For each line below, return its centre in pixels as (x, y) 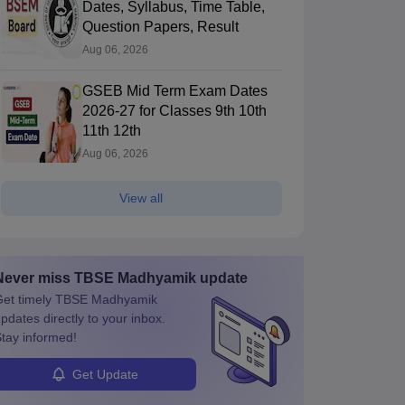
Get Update (105, 374)
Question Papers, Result (160, 27)
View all (141, 198)
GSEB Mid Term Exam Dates (174, 91)
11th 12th (111, 131)
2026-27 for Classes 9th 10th (174, 111)
